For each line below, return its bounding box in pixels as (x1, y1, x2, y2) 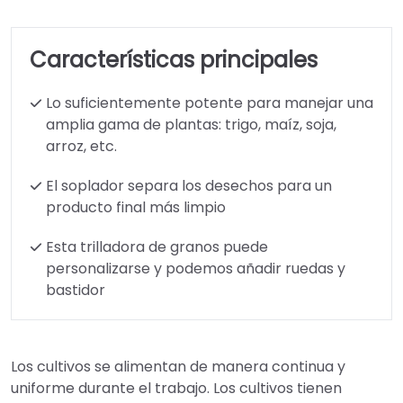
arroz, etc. (46, 135, 117, 157)
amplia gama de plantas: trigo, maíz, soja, (46, 113, 336, 135)
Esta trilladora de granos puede (46, 236, 268, 257)
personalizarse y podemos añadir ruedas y (46, 257, 345, 279)
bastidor (46, 279, 105, 300)
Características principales (30, 44, 318, 75)
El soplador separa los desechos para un (46, 175, 332, 196)
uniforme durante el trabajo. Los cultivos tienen (11, 377, 342, 399)
